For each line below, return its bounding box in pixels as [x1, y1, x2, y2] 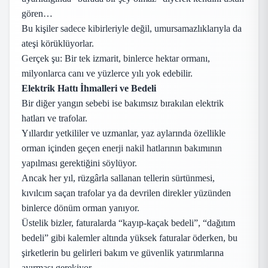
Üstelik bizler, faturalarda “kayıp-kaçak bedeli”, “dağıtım [22, 218, 235, 228]
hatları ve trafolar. [22, 113, 87, 123]
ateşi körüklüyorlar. [22, 38, 94, 48]
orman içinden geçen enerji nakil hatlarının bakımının [22, 143, 222, 153]
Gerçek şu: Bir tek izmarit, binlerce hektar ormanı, [22, 53, 210, 63]
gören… [22, 8, 53, 19]
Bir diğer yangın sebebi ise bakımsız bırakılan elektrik [22, 98, 224, 108]
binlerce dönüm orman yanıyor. [22, 203, 139, 213]
